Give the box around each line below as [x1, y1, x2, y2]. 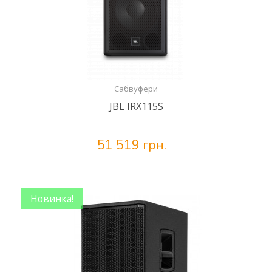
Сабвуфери [114, 83, 158, 94]
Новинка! [30, 192, 73, 205]
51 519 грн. [97, 137, 166, 154]
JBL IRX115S [109, 100, 163, 113]
